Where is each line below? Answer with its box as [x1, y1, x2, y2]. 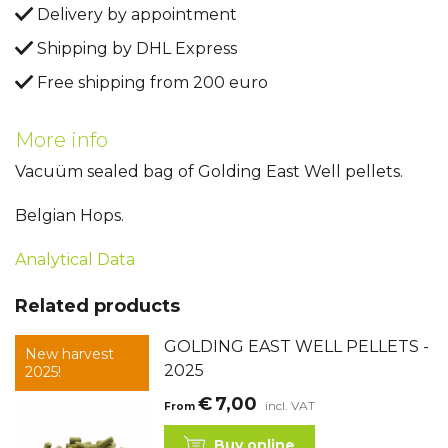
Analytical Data [15, 250, 135, 270]
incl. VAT [265, 398, 316, 414]
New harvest [25, 345, 114, 364]
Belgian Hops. [15, 206, 124, 226]
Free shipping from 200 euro [33, 73, 268, 93]
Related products [15, 295, 180, 318]
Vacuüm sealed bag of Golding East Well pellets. [15, 162, 403, 182]
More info [15, 128, 108, 153]
